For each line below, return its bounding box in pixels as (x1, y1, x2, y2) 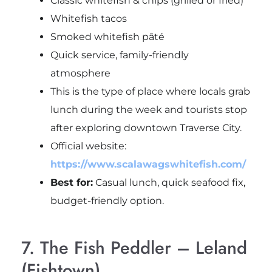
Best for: (50, 176, 93, 188)
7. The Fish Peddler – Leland (21, 234, 247, 260)
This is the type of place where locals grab (50, 85, 250, 97)
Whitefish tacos (50, 12, 127, 24)
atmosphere (50, 67, 110, 79)
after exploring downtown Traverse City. (50, 121, 242, 134)
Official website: (50, 140, 126, 152)
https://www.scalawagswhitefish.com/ (50, 158, 246, 170)
